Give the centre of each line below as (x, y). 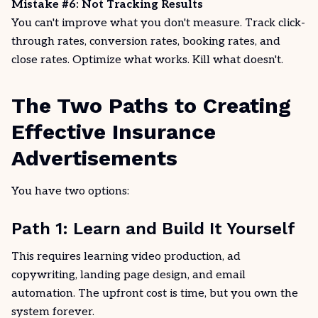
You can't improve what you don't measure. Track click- (158, 23)
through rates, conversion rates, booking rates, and (146, 42)
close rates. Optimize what (83, 60)
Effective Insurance (114, 132)
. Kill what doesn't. (235, 60)
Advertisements (94, 158)
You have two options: (70, 191)
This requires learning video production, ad (126, 257)
